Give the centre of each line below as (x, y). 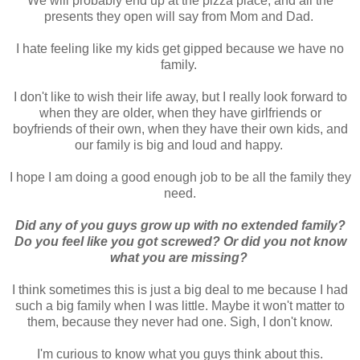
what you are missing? (180, 258)
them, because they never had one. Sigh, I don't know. (180, 322)
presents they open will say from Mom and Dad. (180, 17)
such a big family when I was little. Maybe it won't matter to (180, 306)
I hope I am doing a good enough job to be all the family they (180, 178)
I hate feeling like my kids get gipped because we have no (180, 49)
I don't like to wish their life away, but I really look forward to (180, 97)
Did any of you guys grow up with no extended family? (180, 226)
